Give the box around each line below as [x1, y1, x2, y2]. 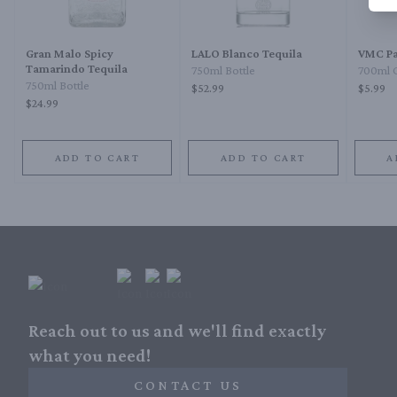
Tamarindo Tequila [26, 61, 128, 76]
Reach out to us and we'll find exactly [28, 321, 326, 341]
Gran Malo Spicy [26, 46, 113, 61]
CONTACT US [134, 378, 242, 393]
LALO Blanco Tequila [191, 46, 303, 61]
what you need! [28, 346, 151, 366]
